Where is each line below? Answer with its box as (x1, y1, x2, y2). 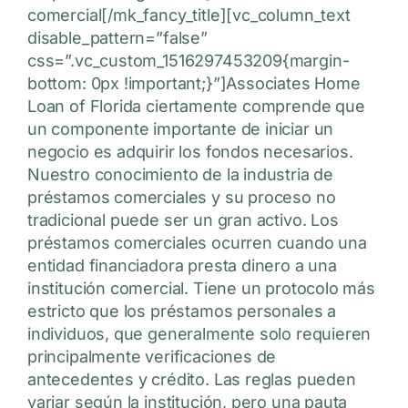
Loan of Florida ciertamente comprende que (27, 97, 365, 117)
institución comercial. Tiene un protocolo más (27, 279, 375, 299)
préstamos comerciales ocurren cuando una (27, 233, 367, 253)
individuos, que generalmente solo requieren (27, 324, 372, 344)
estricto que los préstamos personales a (27, 301, 336, 321)
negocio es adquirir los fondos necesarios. (27, 142, 353, 162)
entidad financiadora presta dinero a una (27, 256, 337, 276)
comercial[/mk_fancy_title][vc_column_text (27, 5, 351, 25)
